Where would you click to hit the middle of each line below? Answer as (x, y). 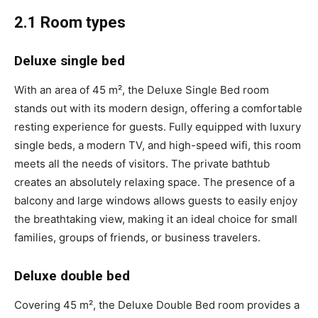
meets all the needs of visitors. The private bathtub (142, 163)
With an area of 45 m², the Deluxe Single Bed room (142, 89)
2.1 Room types (70, 22)
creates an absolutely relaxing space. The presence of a (154, 182)
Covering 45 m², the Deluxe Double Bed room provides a (157, 305)
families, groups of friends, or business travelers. (137, 237)
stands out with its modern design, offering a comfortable (158, 108)
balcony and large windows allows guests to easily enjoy (156, 200)
